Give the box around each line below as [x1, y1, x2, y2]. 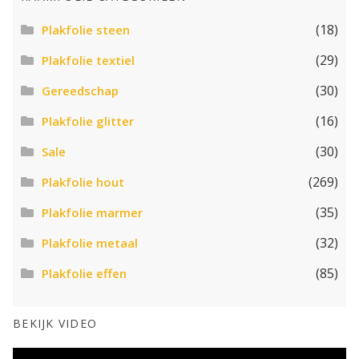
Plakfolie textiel [41, 52, 135, 69]
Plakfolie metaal [41, 235, 138, 252]
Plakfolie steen [41, 22, 130, 38]
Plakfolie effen [41, 265, 127, 282]
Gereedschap [41, 83, 119, 99]
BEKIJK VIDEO [13, 316, 98, 332]
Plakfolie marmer [41, 204, 143, 221]
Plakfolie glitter [41, 113, 134, 130]
